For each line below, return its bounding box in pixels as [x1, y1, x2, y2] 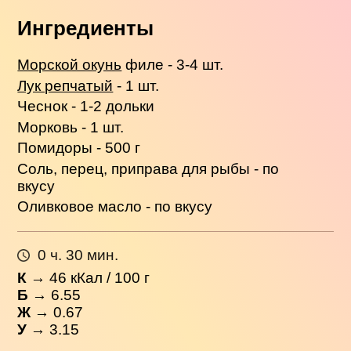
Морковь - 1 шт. [17, 118, 125, 136]
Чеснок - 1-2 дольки [17, 98, 155, 115]
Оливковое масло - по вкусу [17, 198, 213, 215]
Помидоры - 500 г [17, 139, 141, 157]
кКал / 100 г [67, 269, 150, 286]
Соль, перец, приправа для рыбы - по [17, 160, 280, 177]
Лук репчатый [17, 77, 114, 94]
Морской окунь [17, 56, 122, 74]
